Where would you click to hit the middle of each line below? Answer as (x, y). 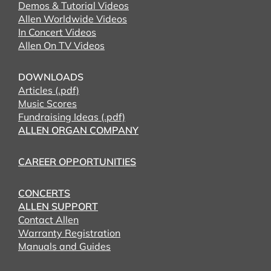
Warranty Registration (69, 233)
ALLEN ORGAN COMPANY (78, 130)
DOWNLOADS (51, 77)
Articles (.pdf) (49, 90)
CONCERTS (44, 193)
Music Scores (47, 103)
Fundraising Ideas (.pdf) (72, 117)
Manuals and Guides (64, 246)
